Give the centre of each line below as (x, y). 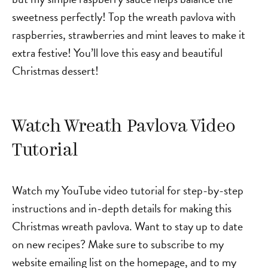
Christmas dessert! (55, 71)
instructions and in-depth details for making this (122, 208)
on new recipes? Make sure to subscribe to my (118, 244)
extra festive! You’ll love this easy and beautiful (117, 53)
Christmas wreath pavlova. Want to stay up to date (127, 226)
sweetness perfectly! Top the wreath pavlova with (124, 17)
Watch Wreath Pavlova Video (124, 127)
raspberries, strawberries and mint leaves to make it (129, 35)
